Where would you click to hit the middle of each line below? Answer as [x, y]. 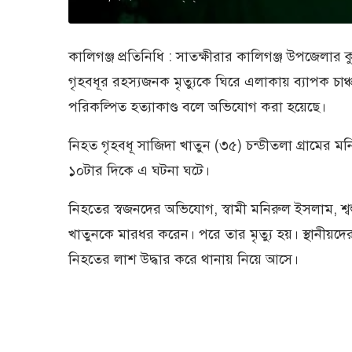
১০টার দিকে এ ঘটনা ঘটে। [139, 170]
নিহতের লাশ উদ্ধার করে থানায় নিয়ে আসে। [183, 259]
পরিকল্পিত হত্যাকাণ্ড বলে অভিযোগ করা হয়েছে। [197, 106]
